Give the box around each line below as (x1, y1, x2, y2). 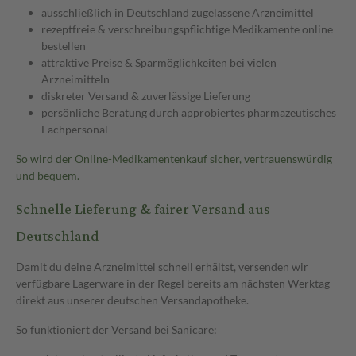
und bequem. (16, 168, 79, 182)
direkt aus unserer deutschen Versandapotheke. (16, 292, 249, 307)
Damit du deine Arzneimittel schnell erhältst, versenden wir (16, 259, 308, 273)
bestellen (41, 38, 86, 52)
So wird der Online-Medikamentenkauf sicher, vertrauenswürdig (16, 151, 332, 165)
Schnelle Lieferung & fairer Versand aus (16, 195, 270, 223)
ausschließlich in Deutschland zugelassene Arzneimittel (41, 5, 314, 19)
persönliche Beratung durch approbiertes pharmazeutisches (41, 105, 336, 119)
